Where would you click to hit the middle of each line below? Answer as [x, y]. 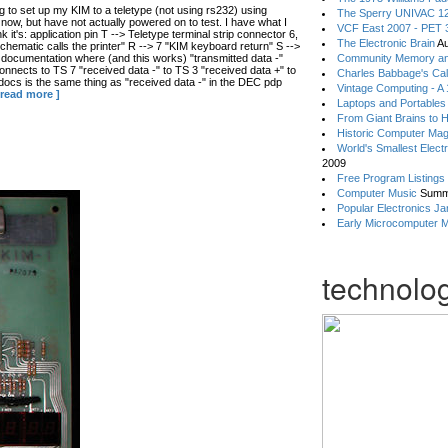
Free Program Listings [391, 178]
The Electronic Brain [386, 43]
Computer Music [377, 193]
